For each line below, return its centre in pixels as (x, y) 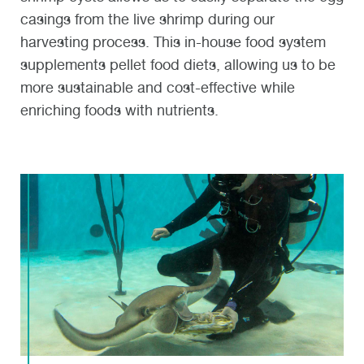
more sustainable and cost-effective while (158, 88)
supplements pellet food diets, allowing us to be (178, 65)
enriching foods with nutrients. (119, 110)
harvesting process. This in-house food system (173, 42)
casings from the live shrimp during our (147, 19)
